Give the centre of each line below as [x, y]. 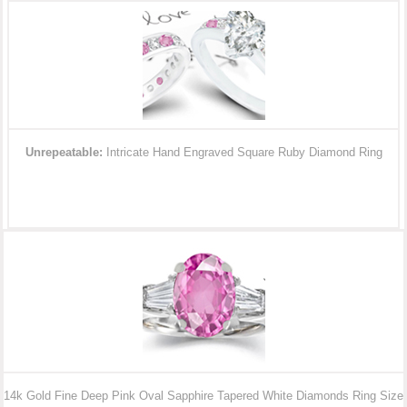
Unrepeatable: [65, 153]
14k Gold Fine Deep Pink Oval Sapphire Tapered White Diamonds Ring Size [203, 396]
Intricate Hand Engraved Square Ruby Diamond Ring [244, 153]
